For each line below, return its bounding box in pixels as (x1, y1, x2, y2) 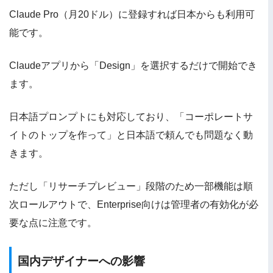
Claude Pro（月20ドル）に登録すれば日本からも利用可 (9, 9, 255, 19)
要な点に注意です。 (9, 217, 97, 228)
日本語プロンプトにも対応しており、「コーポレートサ (9, 111, 253, 122)
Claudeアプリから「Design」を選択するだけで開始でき (9, 60, 257, 71)
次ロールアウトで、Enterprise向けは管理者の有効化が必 (9, 199, 258, 210)
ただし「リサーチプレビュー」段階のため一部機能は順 (9, 180, 253, 191)
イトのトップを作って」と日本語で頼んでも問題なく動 (9, 129, 253, 140)
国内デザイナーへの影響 (18, 254, 145, 268)
